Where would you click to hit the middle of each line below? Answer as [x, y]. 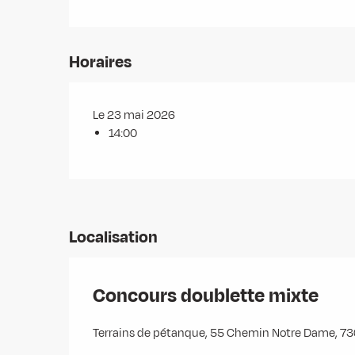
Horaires [101, 62]
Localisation [113, 238]
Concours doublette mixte [206, 296]
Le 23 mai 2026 [134, 115]
